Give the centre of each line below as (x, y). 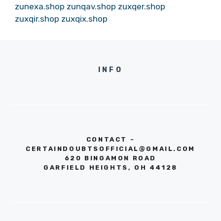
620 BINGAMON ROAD (110, 158)
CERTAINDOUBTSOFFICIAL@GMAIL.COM (110, 149)
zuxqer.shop (142, 6)
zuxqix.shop (84, 19)
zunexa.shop (40, 6)
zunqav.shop (91, 6)
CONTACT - (110, 139)
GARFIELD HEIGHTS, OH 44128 (110, 167)
